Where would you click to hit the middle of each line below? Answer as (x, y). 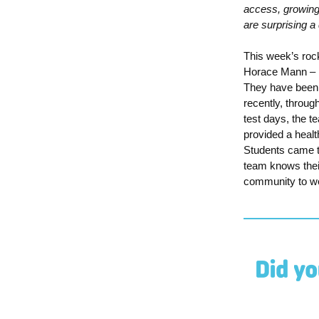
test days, (268, 118)
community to (277, 181)
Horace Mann (277, 71)
